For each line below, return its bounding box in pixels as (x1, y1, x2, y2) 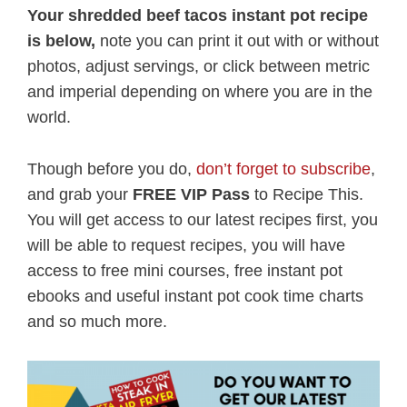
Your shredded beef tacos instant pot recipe (27, 5, 368, 25)
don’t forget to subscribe (196, 159, 371, 178)
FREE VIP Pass (133, 184, 250, 203)
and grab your (27, 184, 133, 203)
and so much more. (27, 312, 167, 331)
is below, (27, 31, 95, 50)
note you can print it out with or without (95, 31, 379, 50)
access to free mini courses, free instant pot (27, 261, 342, 280)
